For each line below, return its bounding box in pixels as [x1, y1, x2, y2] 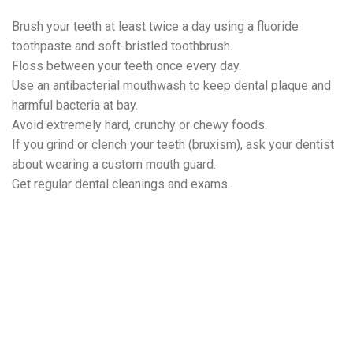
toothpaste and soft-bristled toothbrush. [12, 39, 232, 54]
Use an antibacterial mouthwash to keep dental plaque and [12, 78, 331, 94]
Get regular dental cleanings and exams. [12, 176, 230, 192]
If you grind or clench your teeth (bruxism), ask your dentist [12, 137, 334, 153]
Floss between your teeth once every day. [12, 58, 241, 74]
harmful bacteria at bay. [12, 98, 138, 113]
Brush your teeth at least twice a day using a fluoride [12, 19, 299, 35]
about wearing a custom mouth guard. [12, 157, 216, 173]
